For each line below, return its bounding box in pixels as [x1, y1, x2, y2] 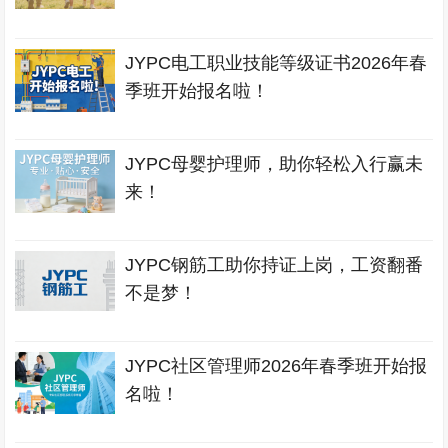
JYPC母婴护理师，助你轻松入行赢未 [125, 154, 424, 174]
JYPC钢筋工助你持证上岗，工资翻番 [125, 255, 424, 275]
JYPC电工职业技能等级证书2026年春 [125, 53, 428, 73]
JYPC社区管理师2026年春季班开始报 [125, 356, 428, 376]
